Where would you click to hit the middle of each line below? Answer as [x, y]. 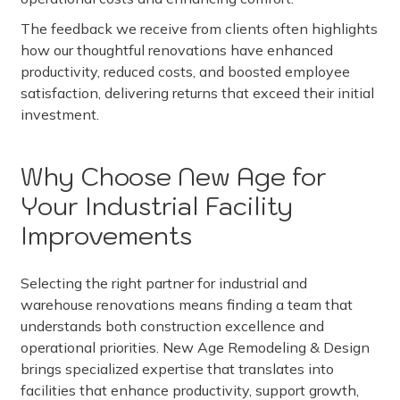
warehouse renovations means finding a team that [187, 304]
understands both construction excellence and [172, 326]
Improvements [106, 236]
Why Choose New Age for [174, 177]
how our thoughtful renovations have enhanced [177, 50]
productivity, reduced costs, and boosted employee [185, 71]
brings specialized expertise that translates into [177, 369]
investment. [60, 114]
